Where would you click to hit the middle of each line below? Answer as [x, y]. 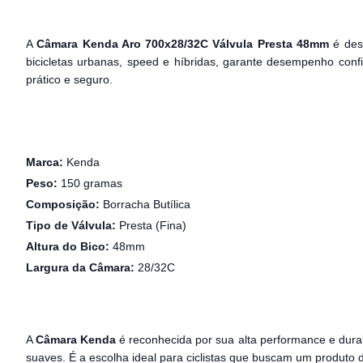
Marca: [45, 162]
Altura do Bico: [68, 246]
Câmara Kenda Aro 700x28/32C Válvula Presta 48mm [183, 44]
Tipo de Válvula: [71, 225]
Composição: [63, 204]
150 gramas [90, 183]
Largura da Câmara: [80, 267]
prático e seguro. [69, 79]
